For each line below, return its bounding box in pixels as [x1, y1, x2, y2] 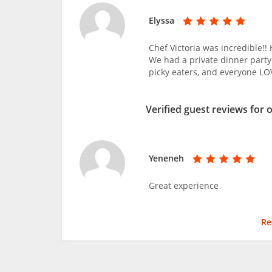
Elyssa [149, 14, 175, 26]
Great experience [149, 179, 219, 191]
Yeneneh [149, 152, 185, 164]
